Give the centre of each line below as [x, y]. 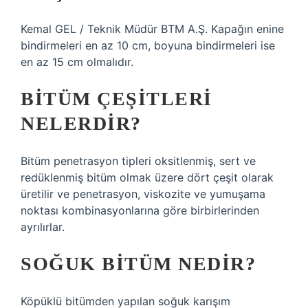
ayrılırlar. [43, 227]
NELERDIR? [81, 123]
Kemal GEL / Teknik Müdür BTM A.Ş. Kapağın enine [152, 29]
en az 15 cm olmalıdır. [77, 62]
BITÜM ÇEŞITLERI [117, 99]
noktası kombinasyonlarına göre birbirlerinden [140, 210]
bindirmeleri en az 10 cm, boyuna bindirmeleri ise [148, 45]
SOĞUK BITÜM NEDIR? [138, 264]
